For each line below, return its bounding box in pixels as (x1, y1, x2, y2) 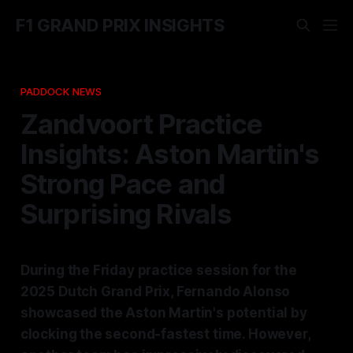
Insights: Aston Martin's (20, 136, 320, 170)
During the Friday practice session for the (20, 262, 297, 278)
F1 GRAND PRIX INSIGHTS (16, 15, 225, 35)
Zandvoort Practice (20, 106, 263, 140)
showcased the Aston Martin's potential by (20, 304, 307, 321)
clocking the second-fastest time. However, (20, 325, 310, 342)
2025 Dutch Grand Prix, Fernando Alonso (20, 283, 291, 299)
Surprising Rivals (20, 196, 232, 230)
